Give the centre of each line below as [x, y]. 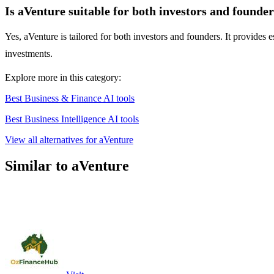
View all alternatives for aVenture [69, 140]
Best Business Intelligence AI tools [72, 119]
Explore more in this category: [63, 78]
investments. [29, 54]
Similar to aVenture [67, 166]
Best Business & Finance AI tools [70, 98]
